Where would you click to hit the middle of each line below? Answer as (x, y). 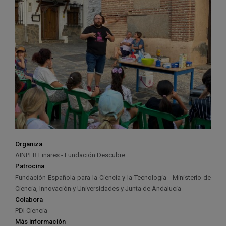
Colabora (29, 199)
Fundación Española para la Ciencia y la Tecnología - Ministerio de (113, 177)
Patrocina (30, 166)
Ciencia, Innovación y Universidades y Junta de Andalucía (98, 188)
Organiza (29, 144)
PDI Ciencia (31, 210)
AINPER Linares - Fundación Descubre (70, 155)
